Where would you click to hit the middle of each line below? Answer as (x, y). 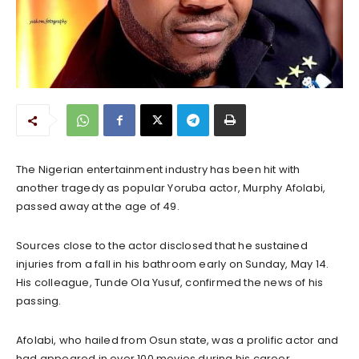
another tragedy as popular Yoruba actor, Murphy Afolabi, (171, 188)
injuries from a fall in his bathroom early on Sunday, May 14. (173, 264)
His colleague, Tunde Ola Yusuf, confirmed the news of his (170, 282)
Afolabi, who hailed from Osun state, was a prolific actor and (177, 340)
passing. (39, 301)
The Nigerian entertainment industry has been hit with (158, 169)
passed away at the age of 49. (98, 206)
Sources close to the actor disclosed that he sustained (162, 245)
